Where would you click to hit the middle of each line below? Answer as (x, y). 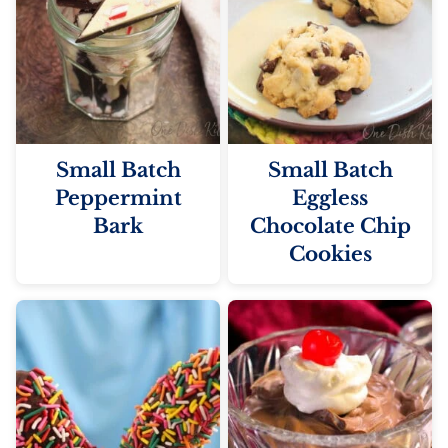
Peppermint (118, 197)
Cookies (330, 253)
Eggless (330, 197)
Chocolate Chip (330, 225)
